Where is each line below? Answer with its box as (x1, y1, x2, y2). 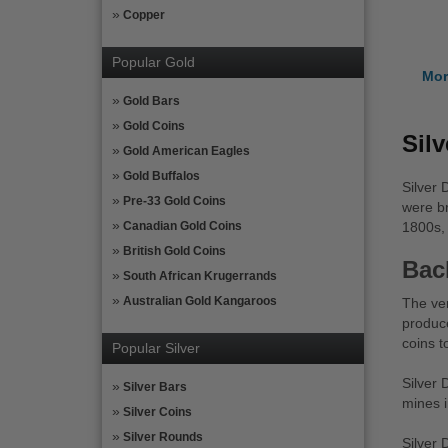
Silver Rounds (123, 430, 203, 444)
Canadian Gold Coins (123, 219, 242, 233)
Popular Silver (112, 340, 200, 356)
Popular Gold (112, 54, 195, 70)
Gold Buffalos (123, 169, 200, 183)
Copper (123, 8, 165, 22)
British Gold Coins (123, 244, 226, 258)
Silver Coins (123, 405, 192, 419)
